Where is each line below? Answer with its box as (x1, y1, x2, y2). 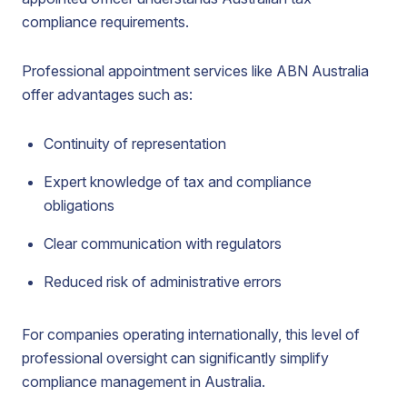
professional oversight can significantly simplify (22, 349, 329, 367)
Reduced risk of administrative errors (44, 273, 282, 291)
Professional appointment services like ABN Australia (22, 62, 369, 80)
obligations (44, 196, 114, 214)
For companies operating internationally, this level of (22, 325, 360, 343)
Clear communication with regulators (44, 234, 282, 253)
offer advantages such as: (22, 85, 193, 104)
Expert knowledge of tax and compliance (44, 173, 312, 191)
